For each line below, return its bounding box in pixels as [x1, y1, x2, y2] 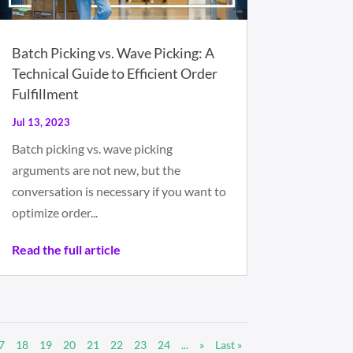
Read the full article [11, 242, 121, 258]
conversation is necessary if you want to [11, 184, 226, 199]
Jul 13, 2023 [11, 116, 70, 129]
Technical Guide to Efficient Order [11, 65, 217, 83]
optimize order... [11, 205, 98, 221]
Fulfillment [11, 85, 79, 103]
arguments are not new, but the [11, 162, 180, 178]
